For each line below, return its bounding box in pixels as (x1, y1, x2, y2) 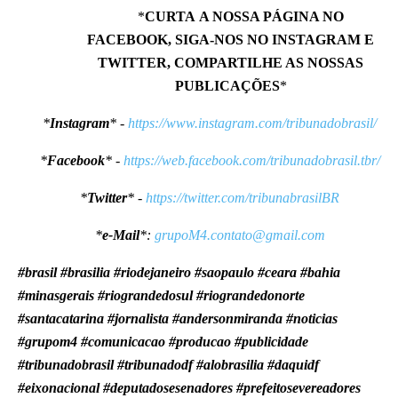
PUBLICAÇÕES (174, 77, 280, 93)
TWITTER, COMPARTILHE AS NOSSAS (98, 54, 364, 70)
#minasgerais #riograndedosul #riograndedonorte (18, 287, 305, 303)
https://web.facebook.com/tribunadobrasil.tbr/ (123, 152, 380, 168)
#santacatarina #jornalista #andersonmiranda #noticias (18, 310, 338, 326)
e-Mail (101, 227, 139, 243)
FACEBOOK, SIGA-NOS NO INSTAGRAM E (87, 31, 375, 47)
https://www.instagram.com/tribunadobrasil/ (128, 115, 377, 131)
